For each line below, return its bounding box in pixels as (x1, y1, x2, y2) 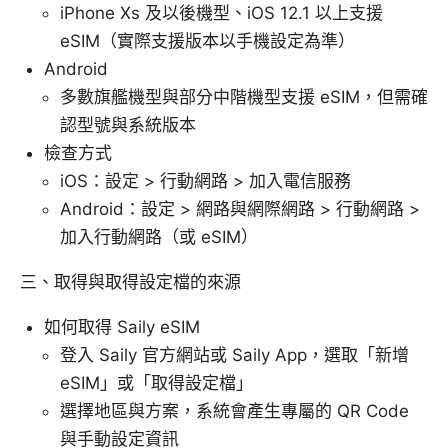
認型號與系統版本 (60, 115, 196, 136)
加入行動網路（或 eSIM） (60, 227, 258, 248)
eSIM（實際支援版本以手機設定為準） (60, 31, 355, 52)
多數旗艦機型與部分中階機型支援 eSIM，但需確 (60, 87, 428, 108)
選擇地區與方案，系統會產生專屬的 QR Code (60, 401, 409, 422)
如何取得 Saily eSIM (44, 317, 200, 338)
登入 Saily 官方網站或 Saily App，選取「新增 (60, 345, 409, 366)
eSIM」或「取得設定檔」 (60, 373, 253, 394)
